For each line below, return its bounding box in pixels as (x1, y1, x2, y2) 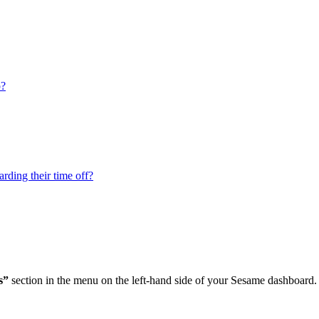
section (11, 274, 43, 287)
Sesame (231, 274, 265, 287)
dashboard (268, 274, 314, 287)
